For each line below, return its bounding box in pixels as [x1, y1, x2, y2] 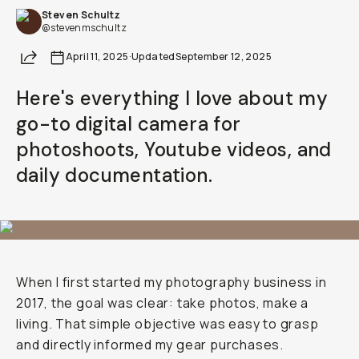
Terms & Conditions [122, 66, 237, 81]
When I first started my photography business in [16, 273, 327, 291]
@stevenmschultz [42, 21, 127, 34]
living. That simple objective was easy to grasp [16, 315, 319, 333]
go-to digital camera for [16, 111, 241, 136]
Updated [131, 50, 175, 63]
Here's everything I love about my [16, 86, 329, 111]
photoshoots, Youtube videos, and [16, 137, 332, 162]
